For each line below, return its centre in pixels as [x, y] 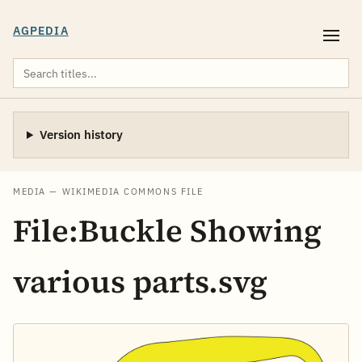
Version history [81, 135]
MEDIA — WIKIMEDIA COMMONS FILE [109, 192]
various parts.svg [140, 282]
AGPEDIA [41, 31]
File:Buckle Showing [167, 231]
